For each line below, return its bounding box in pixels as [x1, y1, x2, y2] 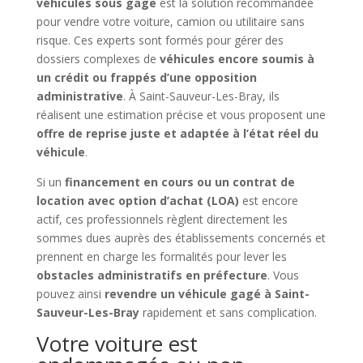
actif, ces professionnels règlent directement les [36, 211, 288, 227]
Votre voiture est [36, 328, 198, 358]
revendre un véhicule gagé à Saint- [104, 285, 310, 301]
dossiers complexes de [36, 50, 160, 66]
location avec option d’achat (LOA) [36, 192, 239, 208]
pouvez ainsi [36, 285, 105, 301]
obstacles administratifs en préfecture [36, 267, 267, 283]
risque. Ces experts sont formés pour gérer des [36, 32, 284, 48]
